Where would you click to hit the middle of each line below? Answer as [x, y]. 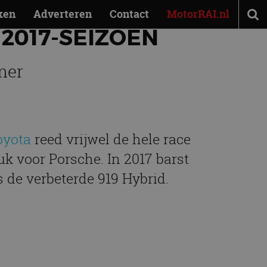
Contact [129, 14]
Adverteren [63, 14]
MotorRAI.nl [198, 14]
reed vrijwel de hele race [111, 139]
